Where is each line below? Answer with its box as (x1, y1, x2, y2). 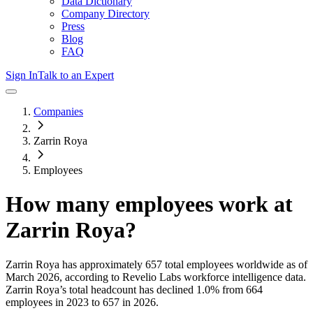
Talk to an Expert (38, 69, 114, 81)
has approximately (59, 258, 143, 270)
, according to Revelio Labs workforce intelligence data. (59, 270, 306, 283)
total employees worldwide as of (162, 258, 307, 270)
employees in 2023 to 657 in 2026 (6, 296, 156, 308)
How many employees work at (6, 191, 293, 217)
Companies (34, 105, 83, 117)
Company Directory (61, 8, 150, 20)
